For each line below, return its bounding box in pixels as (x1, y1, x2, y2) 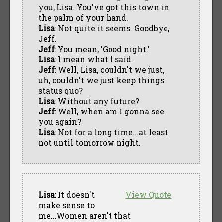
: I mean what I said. (54, 54, 133, 64)
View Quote (125, 189, 172, 200)
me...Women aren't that (38, 210, 131, 221)
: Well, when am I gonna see (54, 106, 164, 116)
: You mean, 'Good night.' (54, 43, 150, 54)
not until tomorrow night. (38, 137, 141, 148)
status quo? (38, 85, 83, 96)
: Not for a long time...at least (54, 126, 168, 137)
